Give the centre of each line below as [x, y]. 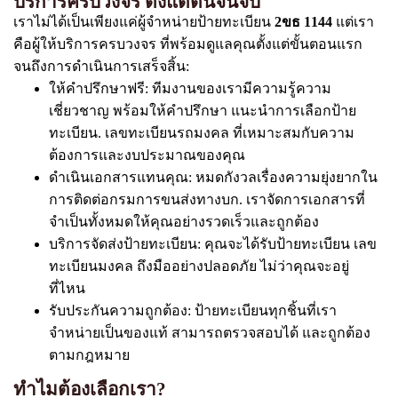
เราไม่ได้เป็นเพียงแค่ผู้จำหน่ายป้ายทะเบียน [144, 22]
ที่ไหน [67, 288]
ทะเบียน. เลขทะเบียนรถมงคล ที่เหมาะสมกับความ [202, 133]
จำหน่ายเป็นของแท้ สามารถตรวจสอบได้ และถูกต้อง [210, 333]
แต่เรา [353, 22]
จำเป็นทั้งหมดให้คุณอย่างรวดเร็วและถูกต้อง [184, 222]
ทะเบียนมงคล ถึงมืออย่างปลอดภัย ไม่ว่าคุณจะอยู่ [199, 266]
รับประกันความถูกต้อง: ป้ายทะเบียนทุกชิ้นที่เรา [193, 310]
